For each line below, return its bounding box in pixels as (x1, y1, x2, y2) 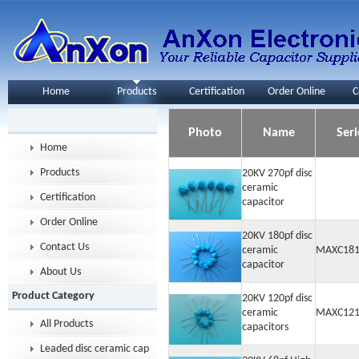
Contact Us (40, 241, 89, 253)
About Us (40, 266, 81, 278)
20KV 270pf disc (242, 167, 313, 179)
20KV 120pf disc (242, 292, 313, 305)
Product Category (12, 290, 95, 302)
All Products (40, 318, 93, 330)
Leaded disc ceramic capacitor (40, 343, 175, 355)
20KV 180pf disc (242, 230, 313, 242)
